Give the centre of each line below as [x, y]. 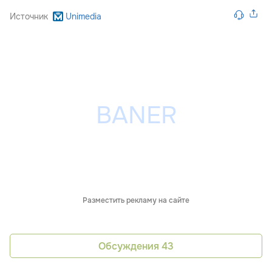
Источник [29, 17]
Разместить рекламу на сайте [136, 201]
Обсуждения [130, 246]
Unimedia [83, 17]
